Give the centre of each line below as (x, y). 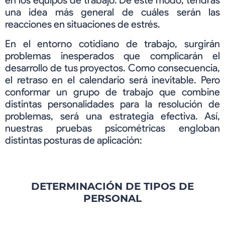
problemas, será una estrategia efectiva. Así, (113, 116)
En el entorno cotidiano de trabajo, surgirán (113, 43)
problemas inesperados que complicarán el (113, 55)
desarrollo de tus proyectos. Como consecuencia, (113, 68)
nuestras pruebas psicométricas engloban (113, 128)
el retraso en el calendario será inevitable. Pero (113, 80)
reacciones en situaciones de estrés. (83, 24)
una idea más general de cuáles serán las (113, 12)
